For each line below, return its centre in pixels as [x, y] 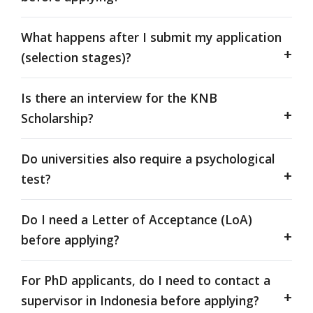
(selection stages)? [76, 57]
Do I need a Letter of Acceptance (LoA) [137, 219]
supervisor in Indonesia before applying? [140, 300]
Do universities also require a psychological [148, 158]
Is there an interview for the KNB [119, 97]
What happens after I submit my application [151, 37]
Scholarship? [57, 118]
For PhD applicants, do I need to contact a [146, 280]
